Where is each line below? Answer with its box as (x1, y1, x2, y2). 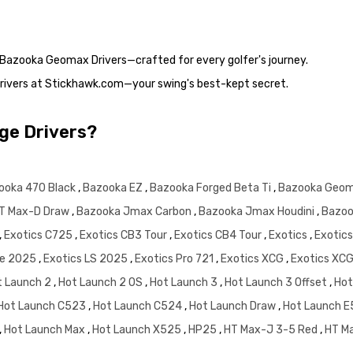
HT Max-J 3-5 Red (224, 323, 320, 337)
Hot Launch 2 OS (58, 276, 145, 290)
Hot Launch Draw (189, 299, 278, 314)
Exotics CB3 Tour (80, 229, 169, 243)
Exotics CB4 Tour (174, 229, 264, 243)
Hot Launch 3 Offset (225, 276, 329, 290)
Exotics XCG (221, 252, 286, 266)
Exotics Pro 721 (135, 252, 216, 266)
